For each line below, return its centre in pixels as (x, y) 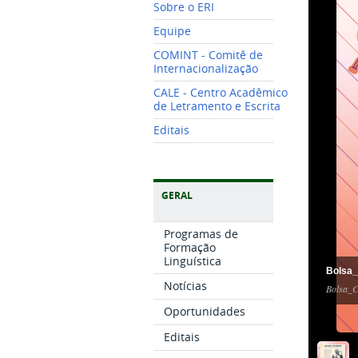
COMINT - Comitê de (208, 56)
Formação (190, 247)
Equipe (172, 32)
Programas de (201, 233)
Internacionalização (206, 69)
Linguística (193, 261)
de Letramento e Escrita (217, 106)
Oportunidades (205, 312)
